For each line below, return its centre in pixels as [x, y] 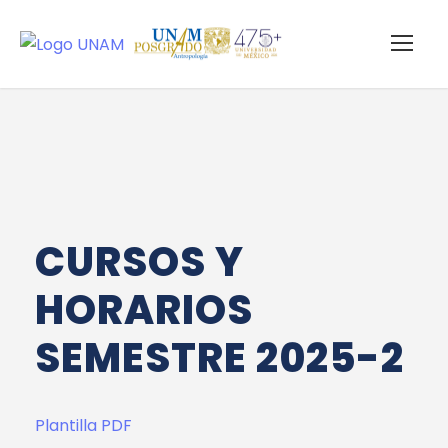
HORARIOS [144, 310]
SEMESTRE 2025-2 [219, 358]
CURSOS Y [139, 262]
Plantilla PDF [83, 426]
